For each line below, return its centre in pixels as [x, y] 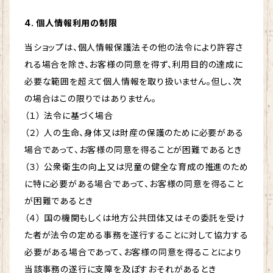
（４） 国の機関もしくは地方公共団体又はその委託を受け [135, 218]
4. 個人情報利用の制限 [71, 23]
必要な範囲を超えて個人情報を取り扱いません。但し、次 [133, 82]
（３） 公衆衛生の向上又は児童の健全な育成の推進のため [136, 167]
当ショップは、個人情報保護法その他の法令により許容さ [134, 48]
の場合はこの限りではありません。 [90, 99]
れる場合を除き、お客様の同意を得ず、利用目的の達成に [134, 65]
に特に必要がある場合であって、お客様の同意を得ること [134, 184]
